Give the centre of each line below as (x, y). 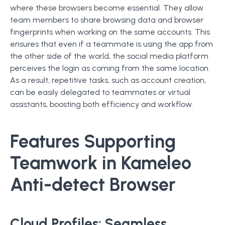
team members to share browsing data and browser (107, 20)
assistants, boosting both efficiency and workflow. (101, 104)
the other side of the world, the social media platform (109, 56)
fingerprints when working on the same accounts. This (110, 32)
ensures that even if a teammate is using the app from (111, 44)
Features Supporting (93, 141)
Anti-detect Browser (93, 185)
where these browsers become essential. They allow (107, 8)
